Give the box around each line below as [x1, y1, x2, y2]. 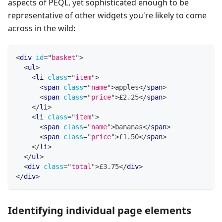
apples [115, 83, 139, 91]
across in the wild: [8, 22, 75, 34]
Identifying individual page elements [8, 203, 191, 217]
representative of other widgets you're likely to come [8, 9, 207, 21]
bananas [115, 122, 143, 131]
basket [52, 53, 75, 61]
